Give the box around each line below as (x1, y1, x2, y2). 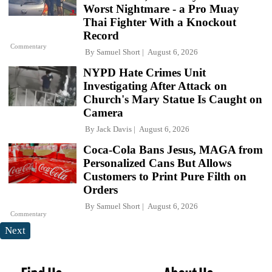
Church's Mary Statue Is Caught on (83, 93, 262, 106)
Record (83, 29, 119, 42)
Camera (83, 106, 123, 120)
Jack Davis (97, 124, 132, 134)
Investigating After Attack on (83, 80, 227, 93)
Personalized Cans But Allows (83, 157, 231, 170)
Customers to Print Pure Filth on (83, 170, 246, 183)
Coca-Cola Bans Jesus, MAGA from (83, 143, 263, 157)
